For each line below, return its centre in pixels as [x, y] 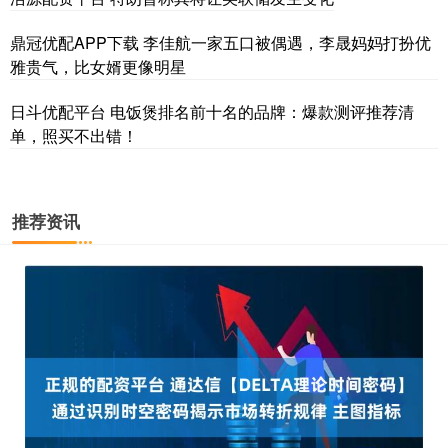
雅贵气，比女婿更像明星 [98, 67]
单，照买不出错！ [74, 136]
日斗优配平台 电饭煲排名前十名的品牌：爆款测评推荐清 [212, 112]
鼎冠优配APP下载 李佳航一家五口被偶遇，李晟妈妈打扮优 [220, 43]
